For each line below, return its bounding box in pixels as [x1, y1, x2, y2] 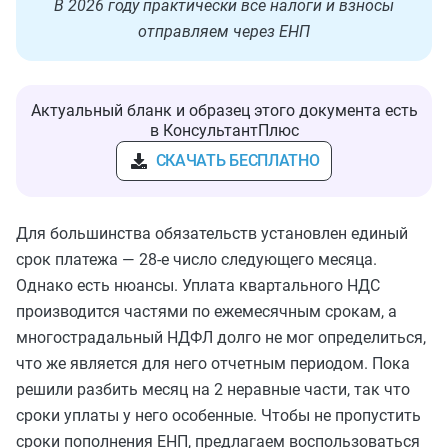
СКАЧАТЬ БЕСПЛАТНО [155, 150, 320, 170]
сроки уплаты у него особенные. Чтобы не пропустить [16, 405, 421, 425]
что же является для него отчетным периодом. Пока [16, 353, 410, 373]
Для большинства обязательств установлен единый [16, 223, 408, 243]
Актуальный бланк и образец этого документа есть [30, 100, 418, 120]
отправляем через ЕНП [138, 21, 310, 41]
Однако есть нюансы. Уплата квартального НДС [16, 275, 380, 295]
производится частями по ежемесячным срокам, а [16, 301, 397, 321]
